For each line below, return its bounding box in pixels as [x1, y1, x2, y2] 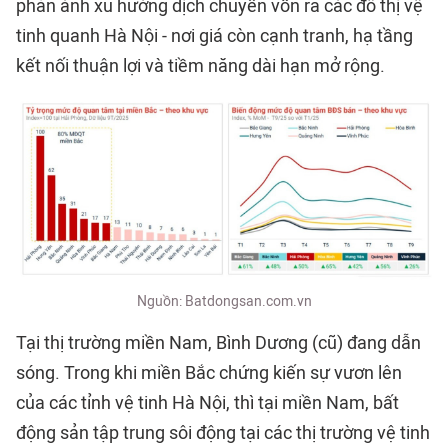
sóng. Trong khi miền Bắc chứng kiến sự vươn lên [16, 361, 402, 384]
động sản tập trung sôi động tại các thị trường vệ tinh [16, 421, 430, 444]
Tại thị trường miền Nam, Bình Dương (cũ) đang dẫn [16, 331, 421, 354]
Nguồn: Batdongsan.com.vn [136, 292, 312, 310]
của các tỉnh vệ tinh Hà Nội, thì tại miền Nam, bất [16, 391, 399, 414]
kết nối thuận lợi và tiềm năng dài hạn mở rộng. [16, 55, 385, 78]
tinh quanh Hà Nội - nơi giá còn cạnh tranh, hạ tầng [16, 25, 413, 48]
